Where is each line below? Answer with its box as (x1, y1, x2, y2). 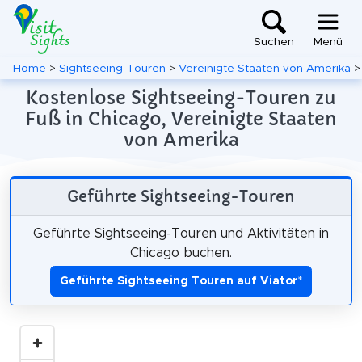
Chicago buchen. (130, 246, 232, 259)
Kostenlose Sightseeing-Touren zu (26, 86, 336, 109)
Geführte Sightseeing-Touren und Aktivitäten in (33, 226, 329, 240)
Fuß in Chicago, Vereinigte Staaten (25, 107, 337, 130)
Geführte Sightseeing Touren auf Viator (60, 275, 297, 287)
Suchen (254, 36, 294, 48)
